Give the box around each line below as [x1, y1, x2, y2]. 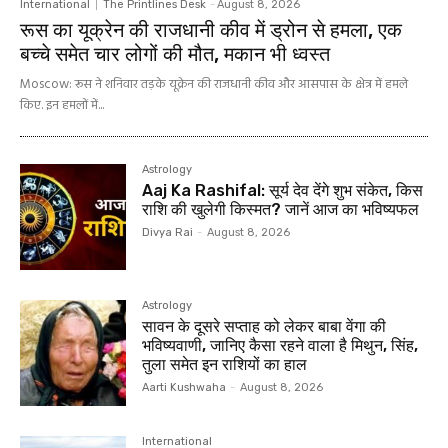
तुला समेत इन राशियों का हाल [142, 355, 312, 375]
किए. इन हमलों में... [20, 95, 104, 117]
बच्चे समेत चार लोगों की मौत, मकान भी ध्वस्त [20, 42, 330, 67]
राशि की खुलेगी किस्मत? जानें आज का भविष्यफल [142, 200, 420, 220]
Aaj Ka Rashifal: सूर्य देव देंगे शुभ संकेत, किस [142, 181, 424, 201]
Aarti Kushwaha [142, 381, 227, 395]
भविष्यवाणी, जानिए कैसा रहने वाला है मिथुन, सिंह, [142, 336, 419, 356]
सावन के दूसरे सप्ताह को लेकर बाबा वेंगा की [142, 317, 387, 337]
